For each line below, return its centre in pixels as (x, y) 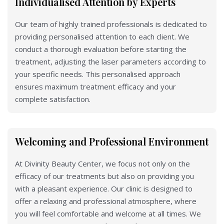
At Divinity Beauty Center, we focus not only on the (102, 163)
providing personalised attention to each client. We (102, 36)
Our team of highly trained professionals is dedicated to (111, 24)
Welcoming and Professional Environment (112, 141)
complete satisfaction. (53, 99)
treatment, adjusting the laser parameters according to (110, 61)
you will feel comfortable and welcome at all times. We (108, 213)
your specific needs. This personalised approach (98, 74)
